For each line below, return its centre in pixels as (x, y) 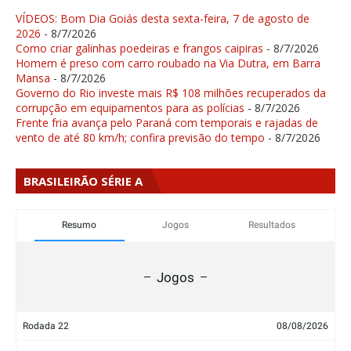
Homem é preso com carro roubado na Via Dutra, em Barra (168, 63)
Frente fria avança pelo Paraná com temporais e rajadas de (167, 122)
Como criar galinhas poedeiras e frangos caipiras (139, 48)
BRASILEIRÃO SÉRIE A (83, 181)
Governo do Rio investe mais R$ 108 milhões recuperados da (171, 92)
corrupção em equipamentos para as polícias (130, 107)
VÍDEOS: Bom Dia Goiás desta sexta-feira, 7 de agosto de (163, 18)
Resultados (271, 224)
